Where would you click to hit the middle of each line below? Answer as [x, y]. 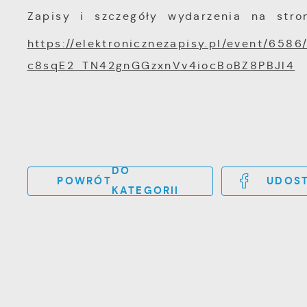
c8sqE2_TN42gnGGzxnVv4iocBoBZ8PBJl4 [161, 65]
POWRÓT [84, 181]
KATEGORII [145, 191]
